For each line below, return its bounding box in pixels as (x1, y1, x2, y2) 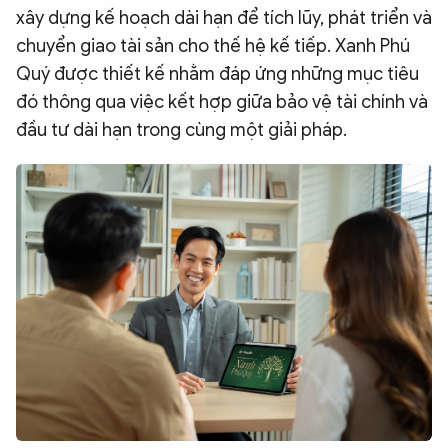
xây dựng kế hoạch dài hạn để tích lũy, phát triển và (16, 7, 432, 30)
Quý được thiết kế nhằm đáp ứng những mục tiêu (16, 63, 419, 86)
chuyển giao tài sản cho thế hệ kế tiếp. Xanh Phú (16, 35, 410, 58)
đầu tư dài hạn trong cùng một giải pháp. (16, 119, 347, 142)
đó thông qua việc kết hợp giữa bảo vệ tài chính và (16, 91, 428, 114)
